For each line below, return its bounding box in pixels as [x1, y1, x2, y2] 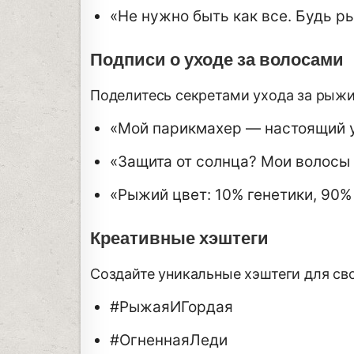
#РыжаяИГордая [110, 298, 233, 317]
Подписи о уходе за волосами [90, 49, 344, 72]
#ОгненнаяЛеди [110, 331, 228, 350]
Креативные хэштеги [90, 228, 269, 250]
